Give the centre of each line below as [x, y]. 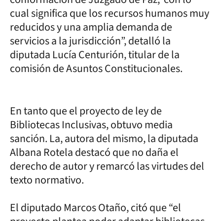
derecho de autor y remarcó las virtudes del [107, 166]
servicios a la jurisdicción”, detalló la [90, 41]
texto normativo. [47, 180]
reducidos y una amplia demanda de [91, 27]
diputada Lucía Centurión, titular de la [95, 55]
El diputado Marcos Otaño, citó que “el [95, 207]
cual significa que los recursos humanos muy [110, 13]
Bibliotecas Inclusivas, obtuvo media [91, 125]
